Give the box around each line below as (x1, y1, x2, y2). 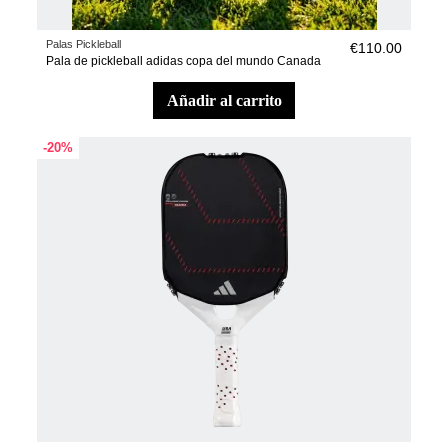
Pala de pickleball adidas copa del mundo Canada (46, 54, 322, 69)
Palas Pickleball (46, 38, 122, 51)
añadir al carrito (178, 91, 282, 109)
